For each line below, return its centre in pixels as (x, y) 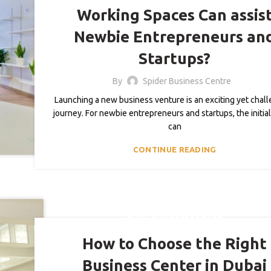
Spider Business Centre (187, 81)
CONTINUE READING (175, 149)
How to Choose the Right (175, 243)
